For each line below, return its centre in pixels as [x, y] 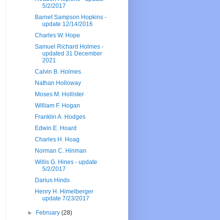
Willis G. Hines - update [66, 162]
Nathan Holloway [58, 83]
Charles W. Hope [57, 36]
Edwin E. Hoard [55, 128]
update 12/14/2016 [67, 24]
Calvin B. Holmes [58, 72]
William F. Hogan [57, 106]
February [49, 213]
